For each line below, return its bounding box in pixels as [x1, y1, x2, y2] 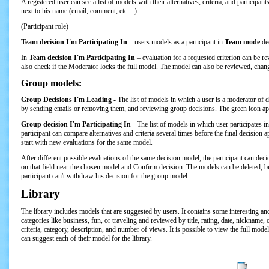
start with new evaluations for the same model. [21, 138, 153, 147]
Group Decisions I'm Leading [21, 95, 112, 104]
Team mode [225, 38, 260, 46]
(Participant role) [21, 22, 68, 31]
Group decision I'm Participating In [21, 120, 131, 128]
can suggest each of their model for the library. [21, 234, 152, 243]
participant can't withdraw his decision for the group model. [21, 172, 189, 180]
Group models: [21, 78, 82, 88]
